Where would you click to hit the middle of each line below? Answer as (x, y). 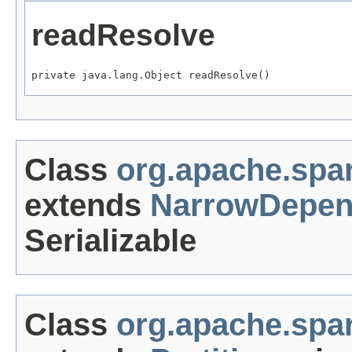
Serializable (110, 241)
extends (87, 205)
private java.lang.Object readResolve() (151, 75)
